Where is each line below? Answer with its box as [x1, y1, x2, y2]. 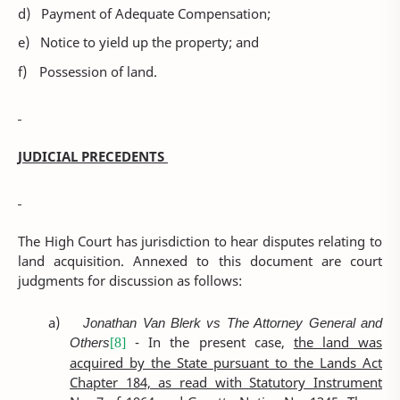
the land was [293, 333, 382, 352]
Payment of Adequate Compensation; [41, 4, 274, 22]
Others [70, 333, 111, 352]
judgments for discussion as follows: [18, 271, 242, 289]
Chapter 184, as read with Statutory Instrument [70, 373, 382, 392]
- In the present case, [126, 333, 294, 352]
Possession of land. [39, 62, 161, 80]
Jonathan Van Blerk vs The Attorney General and [83, 313, 383, 332]
